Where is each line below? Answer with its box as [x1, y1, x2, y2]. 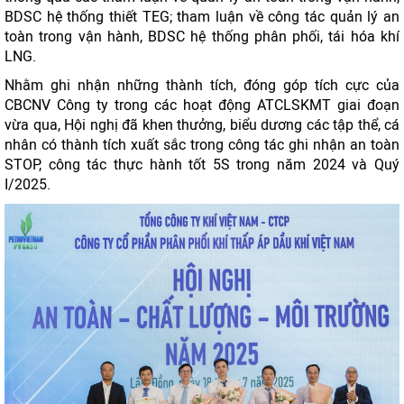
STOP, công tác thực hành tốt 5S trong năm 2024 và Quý [5, 156, 399, 173]
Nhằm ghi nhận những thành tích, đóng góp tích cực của [5, 77, 399, 94]
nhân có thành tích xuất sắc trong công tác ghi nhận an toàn [5, 136, 399, 153]
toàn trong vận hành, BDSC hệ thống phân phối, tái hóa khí [5, 28, 399, 45]
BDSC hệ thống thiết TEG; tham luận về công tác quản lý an [5, 8, 399, 25]
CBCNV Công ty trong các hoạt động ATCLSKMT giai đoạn [5, 96, 399, 114]
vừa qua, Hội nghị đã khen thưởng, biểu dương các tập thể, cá [5, 116, 399, 133]
